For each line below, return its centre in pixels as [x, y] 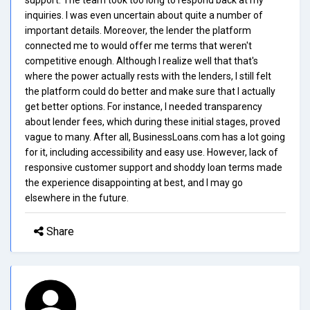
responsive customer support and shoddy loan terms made [154, 167]
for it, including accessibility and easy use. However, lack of [152, 152]
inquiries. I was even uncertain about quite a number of [144, 15]
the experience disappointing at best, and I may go [134, 182]
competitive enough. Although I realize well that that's [142, 61]
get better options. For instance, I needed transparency [144, 106]
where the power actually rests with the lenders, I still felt [148, 76]
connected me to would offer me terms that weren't [138, 45]
